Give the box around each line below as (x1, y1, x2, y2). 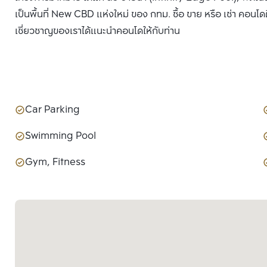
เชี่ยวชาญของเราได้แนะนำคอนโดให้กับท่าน (15, 23, 187, 40)
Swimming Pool (25, 128, 96, 145)
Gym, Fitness (25, 154, 85, 171)
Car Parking (25, 102, 80, 119)
